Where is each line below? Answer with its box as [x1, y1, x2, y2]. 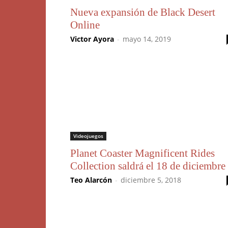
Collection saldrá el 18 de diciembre [70, 160, 225, 172]
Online [70, 19, 100, 31]
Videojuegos [73, 132, 103, 139]
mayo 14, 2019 [123, 34, 171, 44]
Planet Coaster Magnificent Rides [70, 147, 215, 159]
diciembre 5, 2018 [121, 175, 181, 185]
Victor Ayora [70, 34, 114, 44]
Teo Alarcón [70, 175, 112, 185]
